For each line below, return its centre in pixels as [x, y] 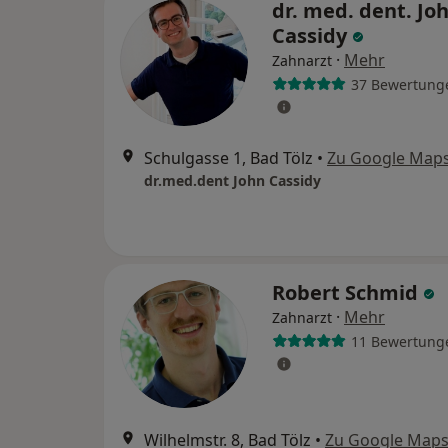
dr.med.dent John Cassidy [232, 180]
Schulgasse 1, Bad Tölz [228, 158]
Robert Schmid [347, 292]
